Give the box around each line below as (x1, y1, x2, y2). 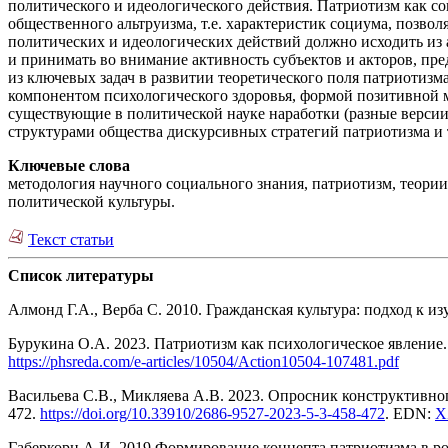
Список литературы (8, 267, 154, 285)
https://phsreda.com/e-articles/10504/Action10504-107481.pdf (8, 353, 399, 371)
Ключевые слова (8, 157, 130, 175)
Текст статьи (28, 231, 114, 249)
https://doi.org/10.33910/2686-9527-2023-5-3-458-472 (40, 405, 385, 423)
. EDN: (385, 405, 435, 423)
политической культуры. (8, 193, 175, 211)
